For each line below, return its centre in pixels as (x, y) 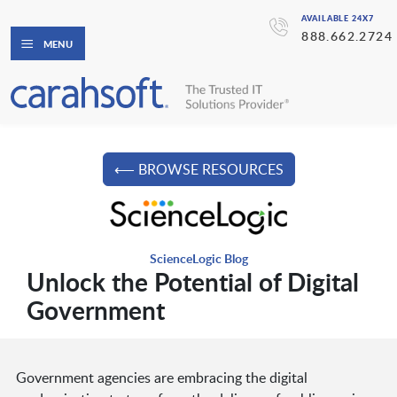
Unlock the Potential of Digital (192, 282)
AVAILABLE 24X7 (338, 18)
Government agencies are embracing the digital (161, 378)
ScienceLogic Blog (198, 259)
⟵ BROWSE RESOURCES (198, 170)
